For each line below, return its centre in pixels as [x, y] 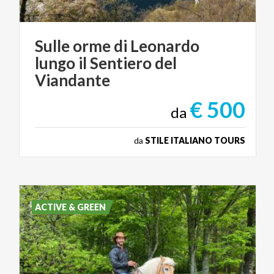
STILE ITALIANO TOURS [195, 141]
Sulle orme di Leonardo [117, 46]
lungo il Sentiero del [106, 63]
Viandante [72, 80]
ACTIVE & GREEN [71, 207]
